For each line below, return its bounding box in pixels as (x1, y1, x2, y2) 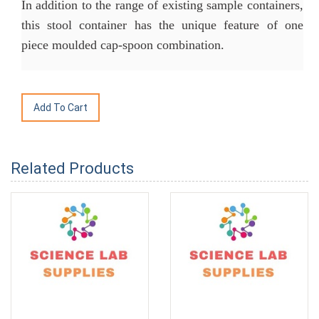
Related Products (11, 159, 134, 178)
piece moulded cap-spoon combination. (21, 38, 224, 53)
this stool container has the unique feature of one (21, 18, 303, 33)
